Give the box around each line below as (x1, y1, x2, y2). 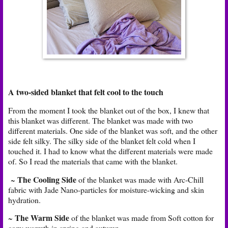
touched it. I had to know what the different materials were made (8, 145, 213, 156)
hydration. (8, 194, 41, 205)
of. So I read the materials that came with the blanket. (8, 155, 178, 166)
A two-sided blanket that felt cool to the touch (8, 85, 163, 98)
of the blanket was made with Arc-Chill (76, 174, 204, 185)
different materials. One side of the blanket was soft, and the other (8, 125, 217, 136)
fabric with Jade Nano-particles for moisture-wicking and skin (8, 184, 204, 195)
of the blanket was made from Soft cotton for (69, 212, 214, 223)
